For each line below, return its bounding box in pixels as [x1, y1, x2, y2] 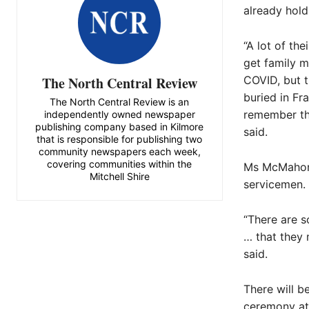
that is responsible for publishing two [37, 132, 203, 145]
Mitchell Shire [89, 170, 150, 182]
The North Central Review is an [50, 95, 190, 108]
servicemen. [243, 177, 306, 192]
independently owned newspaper [43, 108, 195, 120]
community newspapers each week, [38, 145, 201, 157]
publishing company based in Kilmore [35, 120, 204, 132]
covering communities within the [47, 157, 192, 170]
